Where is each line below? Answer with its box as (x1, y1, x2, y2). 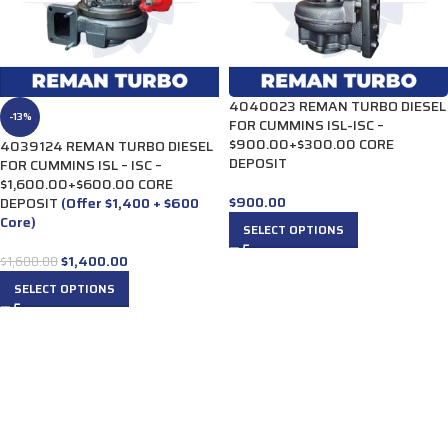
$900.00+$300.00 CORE (229, 133, 394, 155)
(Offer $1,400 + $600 (61, 192, 199, 214)
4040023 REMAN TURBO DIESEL (229, 95, 446, 117)
